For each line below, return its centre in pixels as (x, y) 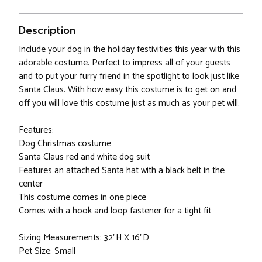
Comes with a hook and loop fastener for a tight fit (115, 211)
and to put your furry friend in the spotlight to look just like (129, 77)
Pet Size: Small (47, 251)
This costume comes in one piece (82, 198)
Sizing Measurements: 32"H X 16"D (84, 238)
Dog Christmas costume (65, 144)
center (31, 184)
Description (47, 31)
